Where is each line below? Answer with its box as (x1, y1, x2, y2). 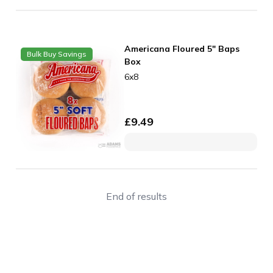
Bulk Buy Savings (27, 49, 87, 59)
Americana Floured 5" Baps (124, 43, 240, 55)
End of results (106, 190, 167, 202)
